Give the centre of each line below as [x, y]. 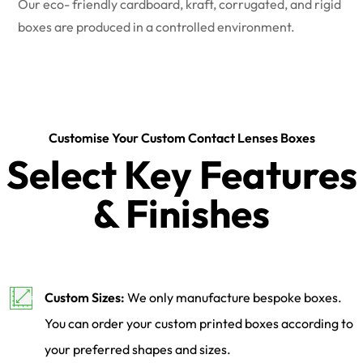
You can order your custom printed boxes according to [199, 324]
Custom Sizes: [85, 298]
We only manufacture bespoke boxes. [233, 298]
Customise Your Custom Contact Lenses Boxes [181, 138]
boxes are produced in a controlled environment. [156, 27]
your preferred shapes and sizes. [138, 350]
